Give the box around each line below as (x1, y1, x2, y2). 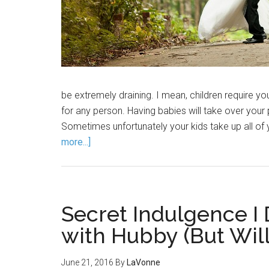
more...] (61, 136, 91, 148)
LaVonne (127, 258, 160, 267)
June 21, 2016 (61, 258, 113, 267)
